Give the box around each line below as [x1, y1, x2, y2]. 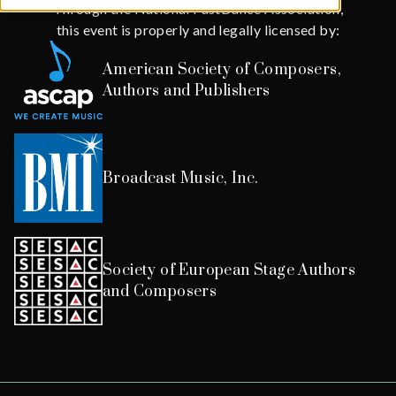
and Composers [103, 281, 217, 301]
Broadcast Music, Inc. [103, 168, 259, 188]
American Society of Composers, [103, 59, 341, 80]
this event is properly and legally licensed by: [56, 21, 340, 38]
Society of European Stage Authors [103, 260, 356, 280]
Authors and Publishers [103, 80, 270, 101]
